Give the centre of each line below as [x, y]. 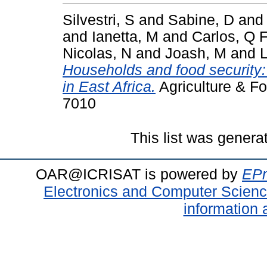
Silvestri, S [99, 20]
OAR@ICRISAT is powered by [139, 174]
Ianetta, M [125, 36]
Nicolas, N [97, 53]
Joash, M [196, 53]
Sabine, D [201, 20]
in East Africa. [109, 86]
